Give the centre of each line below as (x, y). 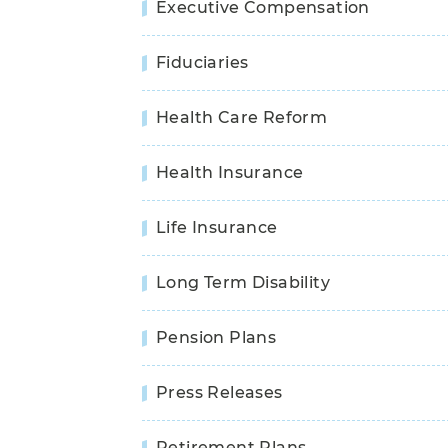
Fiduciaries (202, 62)
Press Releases (219, 392)
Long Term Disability (243, 282)
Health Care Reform (242, 117)
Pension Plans (216, 337)
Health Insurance (230, 172)
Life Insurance (217, 227)
